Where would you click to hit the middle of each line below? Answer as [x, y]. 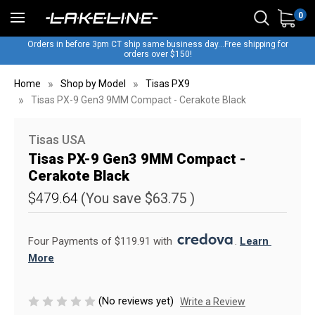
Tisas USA [57, 140]
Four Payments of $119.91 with [102, 241]
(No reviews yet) [136, 301]
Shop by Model [93, 84]
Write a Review [213, 301]
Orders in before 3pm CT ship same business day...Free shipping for [157, 44]
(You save [111, 198]
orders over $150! [157, 54]
